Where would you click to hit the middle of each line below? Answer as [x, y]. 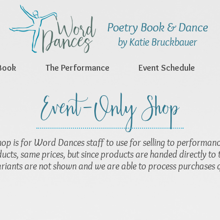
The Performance [78, 68]
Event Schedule [167, 68]
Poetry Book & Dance [157, 27]
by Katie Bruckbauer [157, 42]
